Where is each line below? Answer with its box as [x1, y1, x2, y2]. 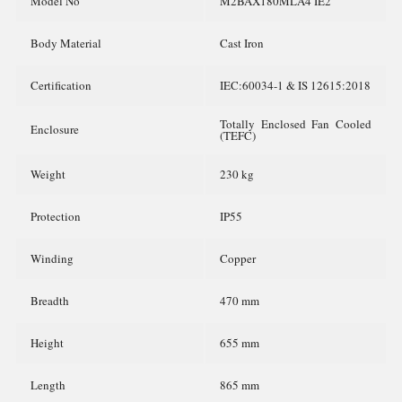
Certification [31, 77, 92, 93]
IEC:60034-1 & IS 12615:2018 [220, 77, 371, 93]
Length [31, 377, 66, 393]
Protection [31, 208, 81, 224]
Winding [31, 250, 74, 267]
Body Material [31, 35, 101, 51]
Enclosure [31, 121, 79, 137]
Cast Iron [220, 35, 264, 51]
